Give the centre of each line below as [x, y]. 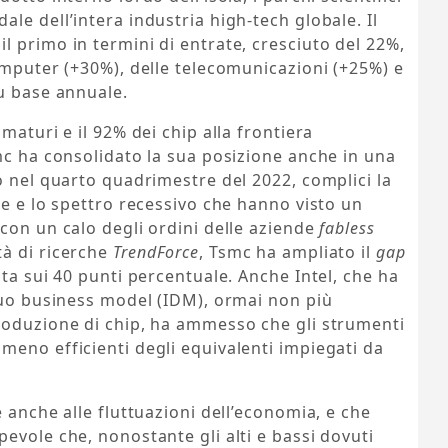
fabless [347, 228]
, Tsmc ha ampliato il [287, 252]
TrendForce [156, 252]
